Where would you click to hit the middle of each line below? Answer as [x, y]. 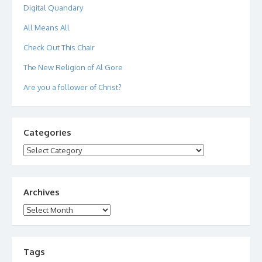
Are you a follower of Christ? [73, 87]
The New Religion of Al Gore [73, 67]
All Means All [46, 27]
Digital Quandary [53, 7]
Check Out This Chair [59, 47]
